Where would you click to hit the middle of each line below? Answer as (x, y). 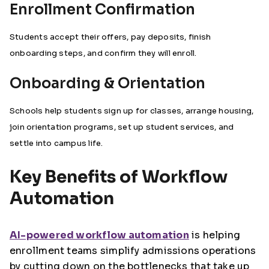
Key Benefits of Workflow (119, 177)
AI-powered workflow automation (99, 235)
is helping (215, 235)
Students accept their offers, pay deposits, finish (110, 37)
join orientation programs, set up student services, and (122, 127)
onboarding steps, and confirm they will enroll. (103, 53)
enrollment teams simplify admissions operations (133, 251)
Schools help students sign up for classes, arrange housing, (132, 111)
